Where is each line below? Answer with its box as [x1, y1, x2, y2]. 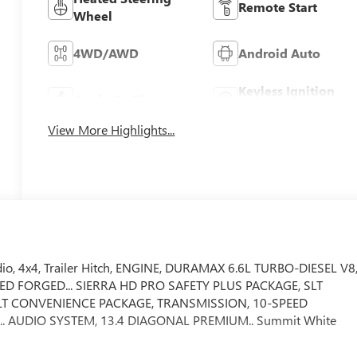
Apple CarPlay [73, 90, 159, 108]
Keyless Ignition [237, 81, 335, 99]
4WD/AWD [73, 44, 139, 61]
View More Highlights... [48, 121, 175, 139]
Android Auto [237, 44, 320, 61]
